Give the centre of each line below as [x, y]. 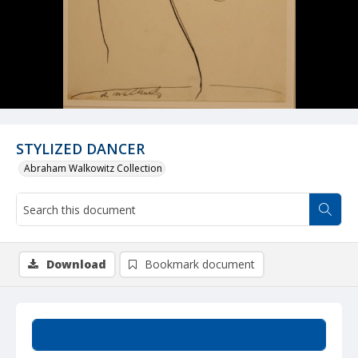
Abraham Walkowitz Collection [93, 168]
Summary [179, 334]
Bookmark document [200, 264]
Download [76, 264]
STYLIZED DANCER [80, 149]
